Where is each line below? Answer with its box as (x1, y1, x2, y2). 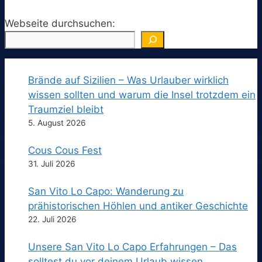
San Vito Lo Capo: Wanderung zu (28, 185, 184, 197)
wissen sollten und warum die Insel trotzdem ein (28, 88, 256, 101)
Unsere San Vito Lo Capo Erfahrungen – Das (28, 240, 237, 253)
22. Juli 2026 (28, 214, 77, 224)
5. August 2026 (28, 118, 86, 127)
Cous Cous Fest (28, 144, 102, 156)
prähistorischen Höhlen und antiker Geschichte (28, 199, 248, 212)
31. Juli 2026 (28, 158, 75, 168)
